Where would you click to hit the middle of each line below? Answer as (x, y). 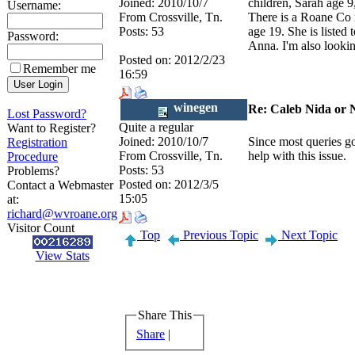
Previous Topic (219, 235)
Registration (37, 142)
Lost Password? (47, 114)
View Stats (62, 256)
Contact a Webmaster (60, 185)
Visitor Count (41, 228)
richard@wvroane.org (62, 214)
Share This (165, 315)
